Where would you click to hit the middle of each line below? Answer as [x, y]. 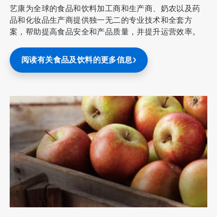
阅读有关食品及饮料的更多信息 [77, 60]
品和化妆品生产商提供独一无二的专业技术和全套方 [101, 20]
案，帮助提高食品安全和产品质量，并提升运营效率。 [105, 32]
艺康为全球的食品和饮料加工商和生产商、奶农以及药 [105, 9]
